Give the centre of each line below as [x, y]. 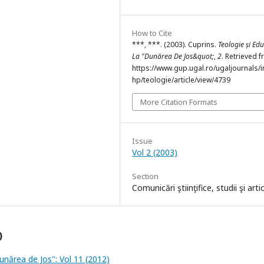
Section [145, 176]
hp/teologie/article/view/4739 [181, 80]
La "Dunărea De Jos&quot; [173, 56]
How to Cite [152, 33]
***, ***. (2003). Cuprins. [175, 44]
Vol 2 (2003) [155, 152]
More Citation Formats [179, 102]
